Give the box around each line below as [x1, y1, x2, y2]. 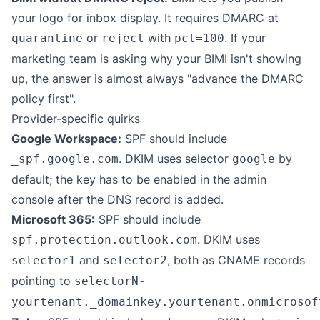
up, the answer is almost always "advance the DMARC [11, 71, 304, 86]
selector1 [11, 254, 76, 267]
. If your [224, 31, 266, 45]
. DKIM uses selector [119, 151, 232, 166]
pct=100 [174, 31, 224, 45]
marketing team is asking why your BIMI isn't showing [11, 51, 301, 66]
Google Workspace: [11, 131, 121, 146]
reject [101, 31, 144, 45]
